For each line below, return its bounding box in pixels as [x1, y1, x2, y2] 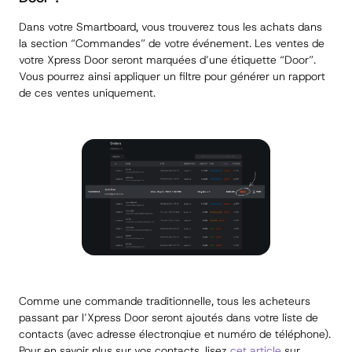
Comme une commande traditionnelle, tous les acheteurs [19, 294, 310, 309]
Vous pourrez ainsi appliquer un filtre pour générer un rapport [19, 69, 325, 84]
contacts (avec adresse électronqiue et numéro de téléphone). [19, 327, 331, 342]
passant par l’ [19, 310, 87, 325]
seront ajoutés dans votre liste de [148, 310, 318, 325]
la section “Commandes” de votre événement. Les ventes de [19, 36, 324, 51]
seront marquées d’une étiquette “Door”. [108, 53, 316, 68]
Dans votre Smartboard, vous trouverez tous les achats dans [19, 20, 322, 35]
